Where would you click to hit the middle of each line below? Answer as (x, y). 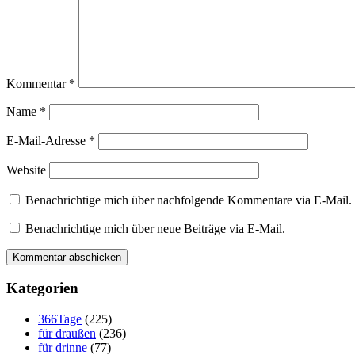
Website (26, 170)
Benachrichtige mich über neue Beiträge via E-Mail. (155, 228)
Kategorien (42, 288)
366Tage (60, 319)
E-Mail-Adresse (48, 140)
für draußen (67, 333)
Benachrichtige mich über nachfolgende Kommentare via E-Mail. (189, 200)
